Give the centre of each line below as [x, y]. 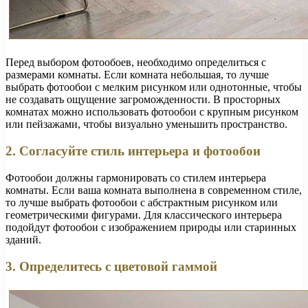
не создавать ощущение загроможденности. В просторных [143, 100]
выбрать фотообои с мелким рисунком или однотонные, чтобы [154, 87]
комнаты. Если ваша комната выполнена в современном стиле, [154, 190]
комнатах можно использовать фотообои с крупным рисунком [152, 112]
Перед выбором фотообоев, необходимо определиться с [136, 63]
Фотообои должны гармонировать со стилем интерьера [136, 177]
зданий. [23, 239]
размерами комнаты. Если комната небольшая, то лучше [137, 75]
